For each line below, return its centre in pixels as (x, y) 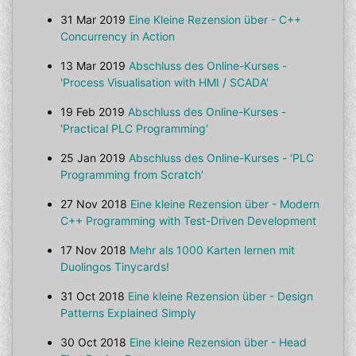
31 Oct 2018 (93, 296)
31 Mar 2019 (93, 19)
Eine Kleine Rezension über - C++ (215, 19)
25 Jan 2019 (93, 158)
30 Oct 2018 (93, 342)
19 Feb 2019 (93, 112)
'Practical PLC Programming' (134, 128)
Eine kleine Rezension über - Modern (225, 204)
